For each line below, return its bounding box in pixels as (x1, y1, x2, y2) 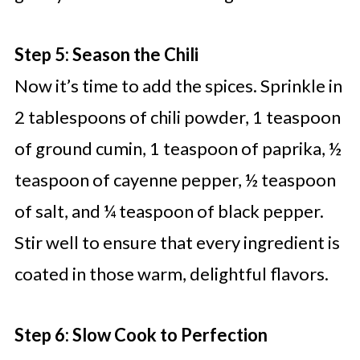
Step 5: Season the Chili (14, 43, 198, 66)
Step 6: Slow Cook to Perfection (14, 324, 268, 346)
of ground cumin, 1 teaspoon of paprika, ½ (14, 137, 342, 160)
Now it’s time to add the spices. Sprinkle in (14, 75, 342, 97)
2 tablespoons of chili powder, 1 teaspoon (14, 106, 341, 129)
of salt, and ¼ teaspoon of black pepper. (14, 200, 324, 223)
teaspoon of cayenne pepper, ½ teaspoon (14, 169, 336, 191)
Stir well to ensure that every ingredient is (14, 231, 340, 254)
